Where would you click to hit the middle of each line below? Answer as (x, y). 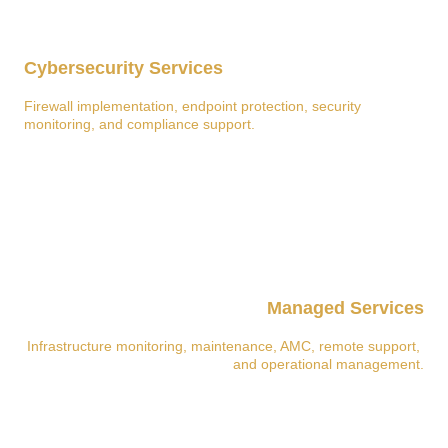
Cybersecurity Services (124, 68)
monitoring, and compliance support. (140, 124)
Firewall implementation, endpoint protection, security (195, 106)
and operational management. (329, 364)
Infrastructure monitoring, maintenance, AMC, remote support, (226, 346)
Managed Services (346, 308)
